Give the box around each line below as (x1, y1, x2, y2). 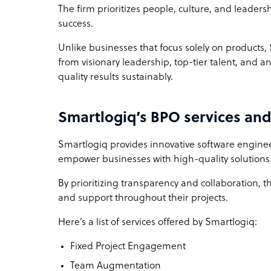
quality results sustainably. (58, 71, 173, 83)
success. (58, 18, 96, 30)
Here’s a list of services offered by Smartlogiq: (58, 217, 257, 228)
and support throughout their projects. (58, 192, 228, 204)
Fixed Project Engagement (70, 241, 186, 252)
